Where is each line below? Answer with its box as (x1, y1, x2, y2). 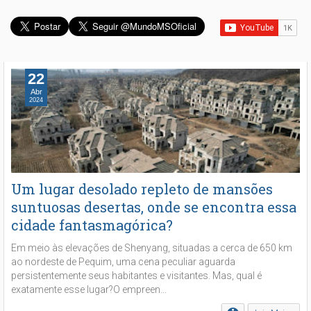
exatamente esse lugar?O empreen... (11, 283, 167, 295)
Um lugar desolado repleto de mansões (11, 179, 273, 198)
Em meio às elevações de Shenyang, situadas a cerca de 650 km (11, 242, 292, 253)
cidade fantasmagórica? (11, 215, 173, 234)
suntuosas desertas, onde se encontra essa (11, 197, 296, 216)
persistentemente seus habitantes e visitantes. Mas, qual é (11, 269, 262, 281)
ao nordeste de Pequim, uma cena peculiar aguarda (11, 255, 235, 267)
